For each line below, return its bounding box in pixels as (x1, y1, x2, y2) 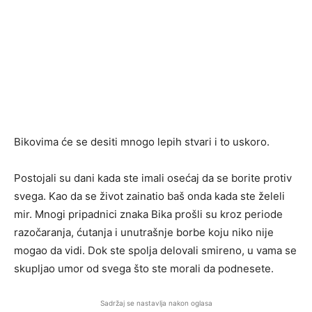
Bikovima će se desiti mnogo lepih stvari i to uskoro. (14, 135, 270, 149)
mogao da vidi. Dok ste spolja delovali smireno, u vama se (14, 244, 297, 258)
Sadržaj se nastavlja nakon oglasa (100, 299, 212, 308)
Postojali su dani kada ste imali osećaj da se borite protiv (14, 171, 292, 185)
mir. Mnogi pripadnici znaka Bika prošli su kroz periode (14, 208, 283, 221)
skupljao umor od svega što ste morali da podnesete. (14, 262, 274, 276)
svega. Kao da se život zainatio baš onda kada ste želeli (14, 189, 285, 203)
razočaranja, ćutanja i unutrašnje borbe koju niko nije (14, 226, 274, 240)
